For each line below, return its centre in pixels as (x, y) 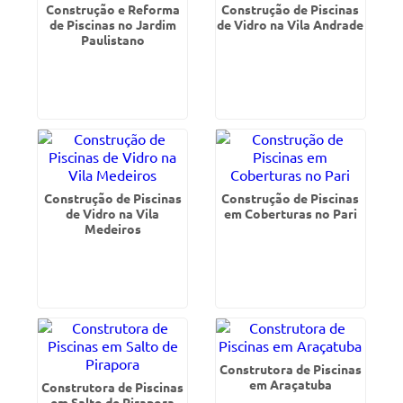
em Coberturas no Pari (290, 213)
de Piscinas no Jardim (112, 24)
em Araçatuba (290, 384)
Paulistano (112, 40)
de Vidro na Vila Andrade (291, 24)
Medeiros (112, 228)
